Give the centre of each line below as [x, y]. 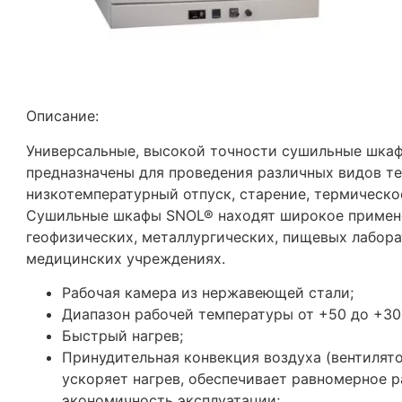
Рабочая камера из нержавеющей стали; [207, 293]
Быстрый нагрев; [122, 336]
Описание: [62, 116]
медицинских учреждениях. [125, 258]
